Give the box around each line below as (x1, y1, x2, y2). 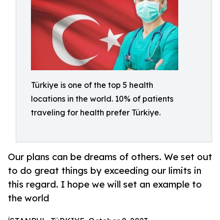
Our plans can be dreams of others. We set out (8, 151, 212, 163)
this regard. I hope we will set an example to (8, 179, 202, 190)
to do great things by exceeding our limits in (8, 165, 201, 176)
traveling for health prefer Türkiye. (31, 108, 161, 117)
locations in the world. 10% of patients (31, 94, 173, 104)
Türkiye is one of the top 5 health (31, 80, 153, 90)
